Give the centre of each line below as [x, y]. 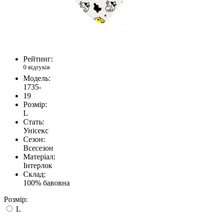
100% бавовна [46, 183]
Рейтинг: [38, 59]
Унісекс [36, 131]
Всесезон [38, 148]
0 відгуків [37, 67]
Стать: [34, 122]
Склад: [34, 174]
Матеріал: [39, 157]
